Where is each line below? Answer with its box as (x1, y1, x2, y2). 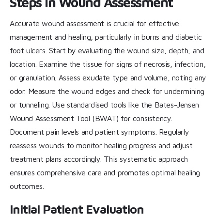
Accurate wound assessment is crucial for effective (10, 19, 180, 28)
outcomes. (10, 182, 44, 191)
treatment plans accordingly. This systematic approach (10, 155, 188, 164)
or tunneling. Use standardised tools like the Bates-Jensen (10, 100, 199, 109)
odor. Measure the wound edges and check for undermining (10, 87, 205, 96)
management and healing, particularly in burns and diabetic (10, 32, 202, 42)
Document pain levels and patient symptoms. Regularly (10, 127, 189, 137)
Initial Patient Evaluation (10, 201, 144, 216)
